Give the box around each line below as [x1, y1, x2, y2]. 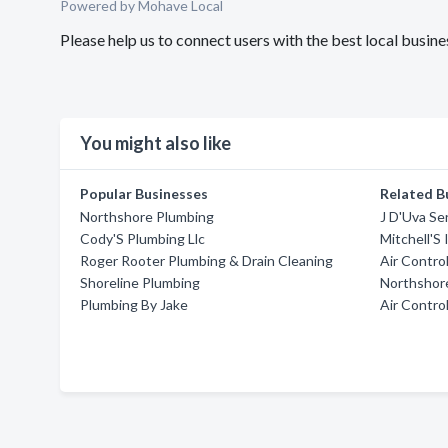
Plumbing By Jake [80, 296, 188, 313]
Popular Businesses [80, 185, 208, 202]
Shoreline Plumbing [80, 274, 200, 291]
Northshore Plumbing [80, 208, 214, 225]
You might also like [80, 132, 231, 154]
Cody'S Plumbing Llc [80, 230, 205, 247]
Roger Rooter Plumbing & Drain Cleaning [80, 252, 333, 269]
